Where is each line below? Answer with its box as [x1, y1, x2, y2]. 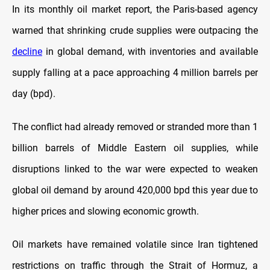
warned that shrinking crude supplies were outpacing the [12, 25, 258, 37]
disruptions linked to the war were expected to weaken [12, 163, 258, 175]
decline [12, 46, 42, 58]
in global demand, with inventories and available [42, 46, 258, 58]
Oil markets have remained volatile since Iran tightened [12, 239, 258, 251]
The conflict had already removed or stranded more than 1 [12, 121, 258, 133]
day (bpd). [12, 88, 55, 100]
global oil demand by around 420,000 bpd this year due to [12, 184, 258, 196]
